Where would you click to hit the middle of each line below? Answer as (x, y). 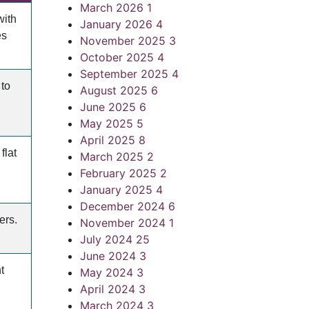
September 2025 (126, 74)
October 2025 (119, 57)
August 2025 (116, 90)
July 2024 (108, 239)
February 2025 (120, 173)
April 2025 (109, 140)
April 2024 (109, 289)
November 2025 (124, 41)
